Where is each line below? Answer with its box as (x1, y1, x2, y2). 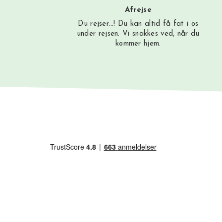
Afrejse (124, 6, 152, 14)
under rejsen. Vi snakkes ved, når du (76, 30, 200, 38)
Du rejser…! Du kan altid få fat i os (78, 20, 199, 28)
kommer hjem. (115, 40, 161, 48)
